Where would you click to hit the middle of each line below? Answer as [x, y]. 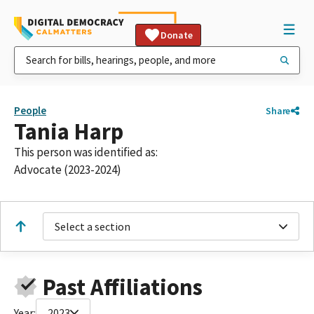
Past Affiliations [122, 287]
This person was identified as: [86, 152]
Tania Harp [69, 131]
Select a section [93, 226]
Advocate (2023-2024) [68, 170]
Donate [177, 35]
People [30, 110]
